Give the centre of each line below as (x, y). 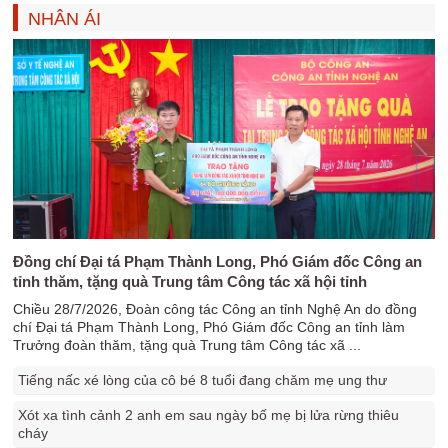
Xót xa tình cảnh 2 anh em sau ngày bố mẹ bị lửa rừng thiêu (209, 415)
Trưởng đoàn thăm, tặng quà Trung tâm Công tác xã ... (187, 345)
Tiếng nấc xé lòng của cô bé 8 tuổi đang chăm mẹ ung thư (203, 380)
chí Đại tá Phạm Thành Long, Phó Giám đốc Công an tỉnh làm (209, 327)
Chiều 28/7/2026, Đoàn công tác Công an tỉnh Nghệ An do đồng (215, 309)
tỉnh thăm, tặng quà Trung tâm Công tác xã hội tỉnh (190, 281)
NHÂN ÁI (65, 19)
